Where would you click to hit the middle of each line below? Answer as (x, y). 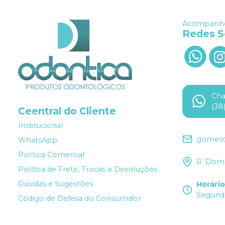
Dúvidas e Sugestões (55, 184)
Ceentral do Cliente (67, 111)
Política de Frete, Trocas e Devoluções (88, 170)
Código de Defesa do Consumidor (80, 199)
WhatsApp (38, 140)
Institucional (40, 126)
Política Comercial (51, 155)
